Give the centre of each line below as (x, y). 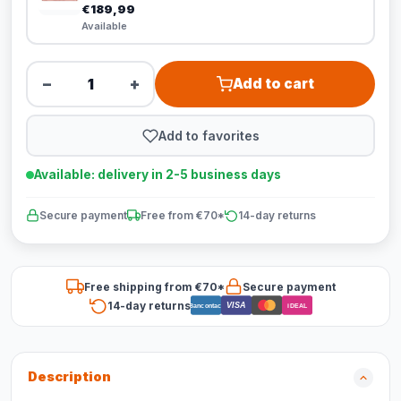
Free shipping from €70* (154, 286)
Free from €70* (183, 215)
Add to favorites (209, 135)
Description (69, 377)
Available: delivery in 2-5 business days (158, 175)
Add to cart (273, 84)
